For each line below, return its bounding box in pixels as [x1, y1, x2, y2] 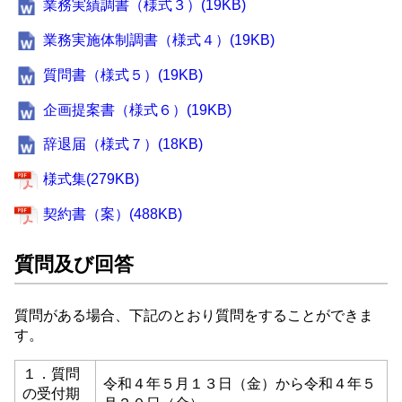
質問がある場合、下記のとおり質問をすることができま [14, 307, 373, 323]
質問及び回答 [14, 252, 134, 275]
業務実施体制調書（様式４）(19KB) [43, 32, 275, 48]
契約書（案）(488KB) [43, 205, 182, 222]
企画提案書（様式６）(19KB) [43, 101, 232, 118]
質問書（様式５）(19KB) [43, 66, 203, 83]
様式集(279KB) [43, 171, 139, 188]
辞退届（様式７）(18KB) [43, 136, 203, 153]
